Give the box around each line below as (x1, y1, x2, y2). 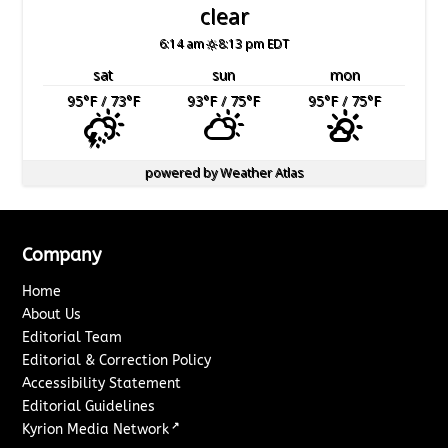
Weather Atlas (219, 163, 304, 181)
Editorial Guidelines (22, 397, 156, 415)
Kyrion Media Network (22, 420, 170, 438)
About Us (22, 305, 82, 323)
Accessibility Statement (22, 374, 182, 392)
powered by (144, 163, 220, 181)
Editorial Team (22, 328, 123, 346)
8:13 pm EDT (218, 34, 290, 51)
